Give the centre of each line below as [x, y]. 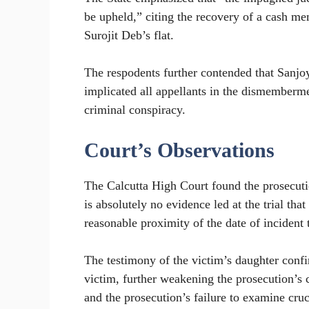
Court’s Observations [179, 150]
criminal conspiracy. [135, 110]
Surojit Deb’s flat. [129, 36]
